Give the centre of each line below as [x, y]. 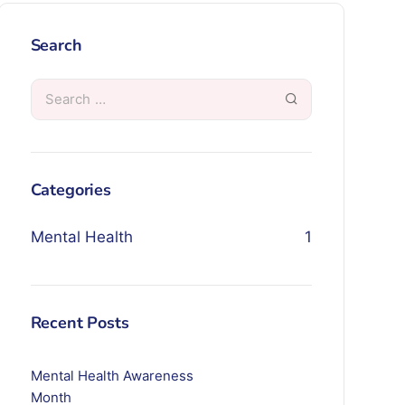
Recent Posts [80, 323]
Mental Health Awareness [112, 376]
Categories [71, 190]
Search [56, 45]
